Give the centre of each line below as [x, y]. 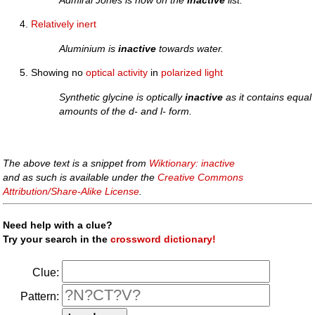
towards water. [190, 48]
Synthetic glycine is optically [122, 97]
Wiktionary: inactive [192, 163]
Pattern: [40, 296]
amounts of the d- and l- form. [126, 111]
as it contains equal [268, 97]
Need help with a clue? [58, 225]
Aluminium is [89, 48]
